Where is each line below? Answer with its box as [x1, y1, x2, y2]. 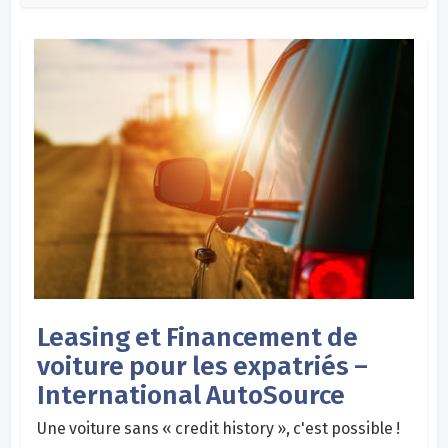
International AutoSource [37, 379, 346, 411]
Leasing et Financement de [37, 321, 359, 353]
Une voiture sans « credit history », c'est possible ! [37, 418, 401, 438]
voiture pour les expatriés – [37, 350, 369, 382]
